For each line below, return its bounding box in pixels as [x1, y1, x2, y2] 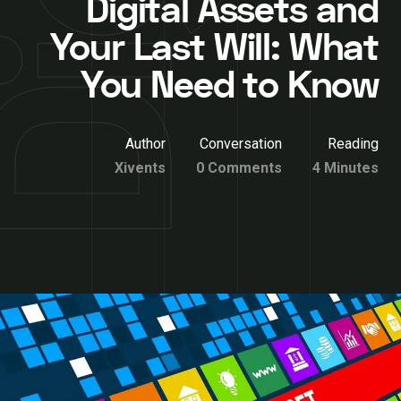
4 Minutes [312, 159, 379, 176]
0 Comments [196, 159, 282, 176]
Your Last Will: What [49, 22, 379, 74]
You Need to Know [80, 60, 379, 112]
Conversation [200, 135, 282, 152]
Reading [328, 135, 379, 152]
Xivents [115, 159, 166, 176]
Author [125, 135, 166, 152]
